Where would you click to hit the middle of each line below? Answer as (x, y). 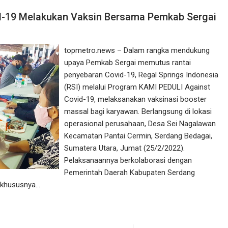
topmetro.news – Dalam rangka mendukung (137, 50)
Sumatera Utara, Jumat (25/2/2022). (125, 148)
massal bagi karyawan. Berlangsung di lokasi (138, 111)
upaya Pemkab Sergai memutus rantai (128, 62)
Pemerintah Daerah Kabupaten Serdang (130, 172)
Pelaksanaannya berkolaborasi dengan (128, 160)
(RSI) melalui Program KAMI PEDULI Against (137, 87)
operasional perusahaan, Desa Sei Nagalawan (140, 123)
